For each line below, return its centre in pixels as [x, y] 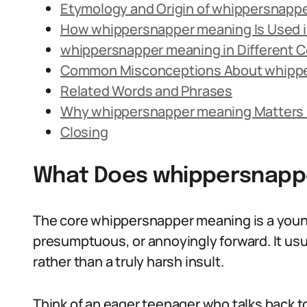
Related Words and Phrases [146, 91]
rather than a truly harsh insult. [128, 261]
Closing [84, 132]
